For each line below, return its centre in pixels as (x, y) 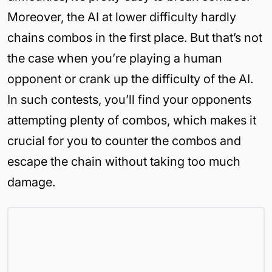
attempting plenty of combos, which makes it (132, 120)
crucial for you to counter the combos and (124, 141)
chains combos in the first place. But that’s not (135, 37)
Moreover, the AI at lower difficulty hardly (122, 17)
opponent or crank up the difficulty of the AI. (130, 79)
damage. (31, 182)
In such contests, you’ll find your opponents (129, 99)
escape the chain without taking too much (124, 161)
